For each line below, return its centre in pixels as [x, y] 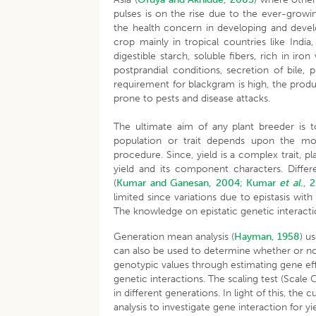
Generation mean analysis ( [174, 237]
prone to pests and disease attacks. [192, 98]
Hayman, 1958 [267, 237]
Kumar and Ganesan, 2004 [178, 183]
